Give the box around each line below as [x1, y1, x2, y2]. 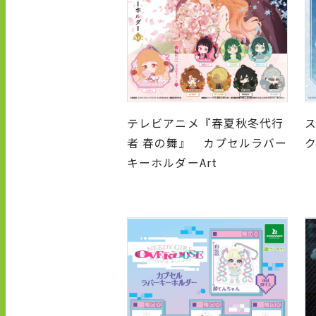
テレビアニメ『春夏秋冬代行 [127, 115, 284, 132]
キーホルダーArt [127, 154, 217, 171]
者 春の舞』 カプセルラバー [127, 135, 288, 152]
